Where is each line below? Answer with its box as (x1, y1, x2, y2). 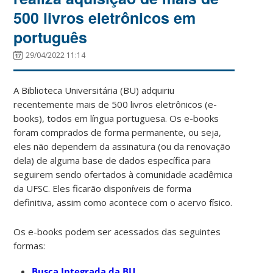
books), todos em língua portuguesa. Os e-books (13, 112, 219, 124)
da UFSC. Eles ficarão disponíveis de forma (13, 182, 192, 194)
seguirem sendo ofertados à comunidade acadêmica (13, 168, 233, 180)
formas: (13, 239, 46, 252)
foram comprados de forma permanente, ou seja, (13, 126, 222, 138)
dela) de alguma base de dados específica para (13, 154, 211, 166)
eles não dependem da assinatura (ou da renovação (13, 140, 231, 152)
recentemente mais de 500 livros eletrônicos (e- (13, 97, 218, 110)
